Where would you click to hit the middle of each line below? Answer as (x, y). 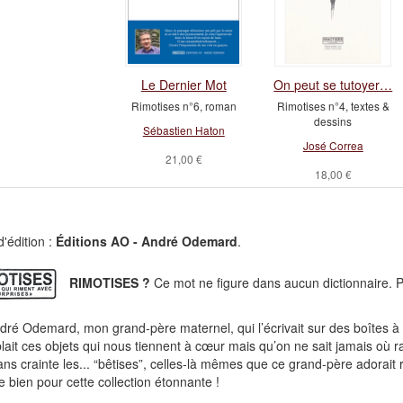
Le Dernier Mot (184, 85)
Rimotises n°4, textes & (333, 106)
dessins (333, 121)
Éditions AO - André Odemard (146, 241)
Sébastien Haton (184, 130)
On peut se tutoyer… (333, 85)
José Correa (333, 145)
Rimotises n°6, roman (184, 106)
